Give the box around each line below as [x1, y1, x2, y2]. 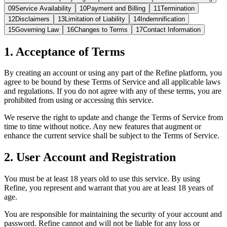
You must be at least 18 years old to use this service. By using [4, 174, 200, 183]
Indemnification [140, 15, 185, 23]
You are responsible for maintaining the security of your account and [4, 210, 222, 219]
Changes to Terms [74, 25, 128, 33]
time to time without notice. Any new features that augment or [4, 122, 201, 131]
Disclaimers [15, 15, 50, 23]
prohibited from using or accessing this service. [4, 96, 154, 105]
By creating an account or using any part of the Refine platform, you [4, 68, 222, 78]
